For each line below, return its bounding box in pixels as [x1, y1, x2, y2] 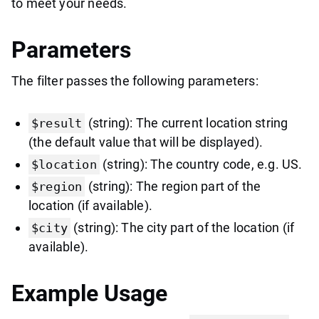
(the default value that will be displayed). [28, 134, 263, 150]
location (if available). [28, 197, 153, 213]
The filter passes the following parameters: [11, 73, 258, 88]
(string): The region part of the [85, 178, 261, 194]
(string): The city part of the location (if [70, 219, 295, 235]
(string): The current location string [85, 115, 288, 130]
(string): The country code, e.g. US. [99, 156, 303, 172]
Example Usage [11, 279, 167, 307]
